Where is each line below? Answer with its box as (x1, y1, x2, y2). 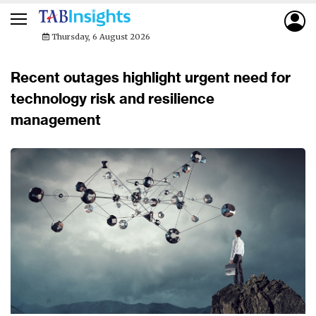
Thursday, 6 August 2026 (49, 32, 150, 42)
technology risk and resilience (11, 90, 214, 107)
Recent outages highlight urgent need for (11, 68, 291, 86)
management (11, 111, 101, 128)
